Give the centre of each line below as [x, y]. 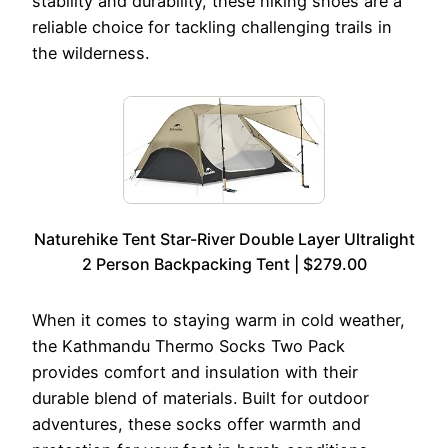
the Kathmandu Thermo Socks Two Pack [188, 346]
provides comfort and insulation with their [195, 372]
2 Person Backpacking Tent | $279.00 [224, 264]
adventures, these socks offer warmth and [196, 424]
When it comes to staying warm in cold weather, [218, 320]
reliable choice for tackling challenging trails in [212, 26]
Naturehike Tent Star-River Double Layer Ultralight [224, 239]
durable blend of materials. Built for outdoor [200, 398]
